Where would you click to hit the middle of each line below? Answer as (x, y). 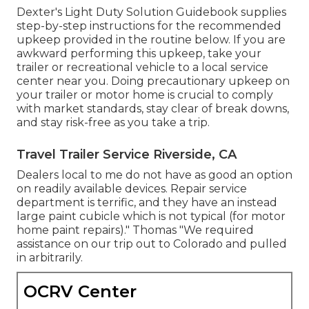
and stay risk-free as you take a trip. (113, 123)
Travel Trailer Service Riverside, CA (127, 155)
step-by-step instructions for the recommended (149, 26)
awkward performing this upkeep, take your (139, 54)
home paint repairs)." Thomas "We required (135, 230)
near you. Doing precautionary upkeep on (173, 81)
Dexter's (39, 12)
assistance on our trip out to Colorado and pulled (152, 244)
